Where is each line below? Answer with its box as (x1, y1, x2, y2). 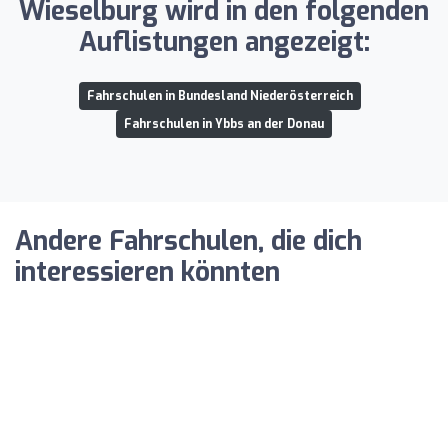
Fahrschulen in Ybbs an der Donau (124, 115, 324, 132)
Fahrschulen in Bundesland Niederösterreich (87, 87, 353, 104)
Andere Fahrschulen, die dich (15, 223, 362, 259)
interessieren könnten (15, 254, 280, 290)
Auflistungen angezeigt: (78, 24, 370, 60)
